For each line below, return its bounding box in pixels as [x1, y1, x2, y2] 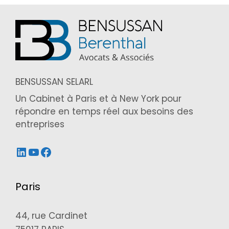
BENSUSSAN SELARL [15, 75, 93, 88]
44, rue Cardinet [15, 210, 87, 222]
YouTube [27, 143, 81, 160]
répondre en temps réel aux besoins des [15, 105, 193, 118]
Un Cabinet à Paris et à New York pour [15, 93, 181, 105]
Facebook [39, 143, 99, 160]
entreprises [15, 118, 64, 131]
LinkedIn [15, 143, 65, 160]
